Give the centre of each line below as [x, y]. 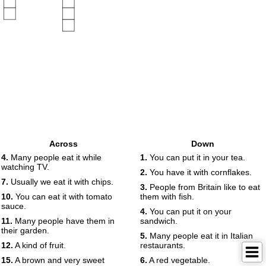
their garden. [25, 230]
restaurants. [163, 245]
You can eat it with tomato [63, 197]
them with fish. [167, 197]
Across [64, 144]
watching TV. [25, 167]
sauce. [14, 206]
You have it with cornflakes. [199, 172]
